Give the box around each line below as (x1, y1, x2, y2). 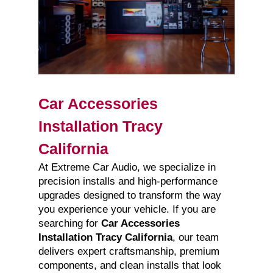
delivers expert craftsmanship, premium (38, 246, 219, 258)
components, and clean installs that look (38, 260, 221, 272)
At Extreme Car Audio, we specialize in (38, 161, 216, 174)
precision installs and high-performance (38, 175, 218, 188)
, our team (172, 232, 219, 244)
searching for (38, 218, 101, 230)
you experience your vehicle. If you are (38, 204, 216, 216)
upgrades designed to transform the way (38, 190, 221, 202)
